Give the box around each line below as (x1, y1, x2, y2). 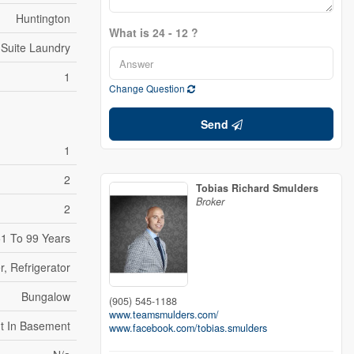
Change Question (109, 81, 187, 95)
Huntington (16, 10, 70, 26)
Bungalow (21, 288, 70, 304)
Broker (196, 194, 224, 209)
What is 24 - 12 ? (109, 24, 198, 40)
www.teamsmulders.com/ (109, 307, 219, 322)
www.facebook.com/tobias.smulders (109, 320, 267, 335)
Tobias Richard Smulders (196, 181, 318, 195)
